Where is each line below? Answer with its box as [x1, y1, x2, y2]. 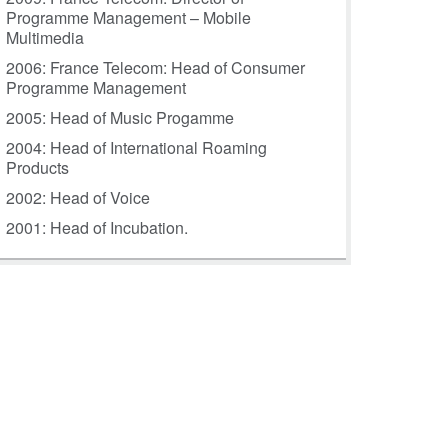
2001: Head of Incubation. [6, 216, 188, 240]
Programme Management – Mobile [6, 6, 251, 30]
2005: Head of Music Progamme [6, 106, 234, 130]
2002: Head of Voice [6, 186, 150, 210]
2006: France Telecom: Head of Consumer [6, 56, 305, 80]
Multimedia [6, 26, 84, 50]
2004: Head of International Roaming [6, 136, 267, 160]
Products [6, 156, 69, 180]
